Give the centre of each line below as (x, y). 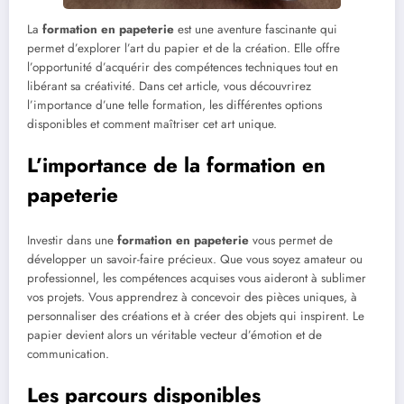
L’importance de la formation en (176, 165)
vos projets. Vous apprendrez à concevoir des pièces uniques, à (192, 297)
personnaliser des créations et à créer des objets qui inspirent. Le (196, 316)
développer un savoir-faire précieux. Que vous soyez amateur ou (195, 259)
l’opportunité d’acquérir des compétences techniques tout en (183, 68)
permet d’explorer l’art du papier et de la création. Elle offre (184, 49)
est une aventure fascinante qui (256, 30)
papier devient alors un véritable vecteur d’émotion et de (174, 335)
